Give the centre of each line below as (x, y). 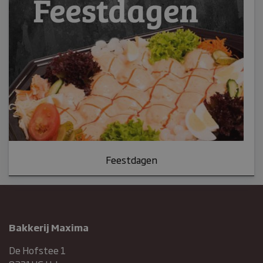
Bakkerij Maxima (49, 227)
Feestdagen (131, 160)
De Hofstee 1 (37, 250)
